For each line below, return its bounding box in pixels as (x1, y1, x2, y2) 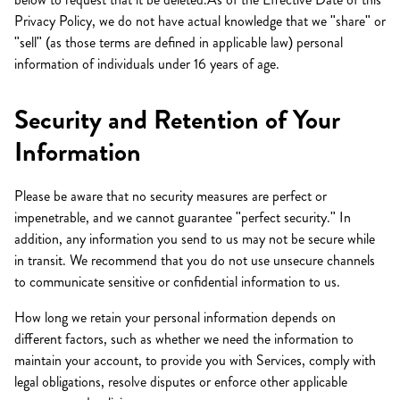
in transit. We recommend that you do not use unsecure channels (14, 250, 375, 271)
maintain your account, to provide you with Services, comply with (14, 350, 376, 371)
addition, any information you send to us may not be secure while (14, 229, 375, 249)
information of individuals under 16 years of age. (14, 54, 279, 74)
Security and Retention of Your (14, 101, 340, 138)
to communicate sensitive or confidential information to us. (14, 271, 340, 292)
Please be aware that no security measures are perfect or (14, 186, 327, 206)
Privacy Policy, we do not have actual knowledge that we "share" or (14, 11, 386, 31)
